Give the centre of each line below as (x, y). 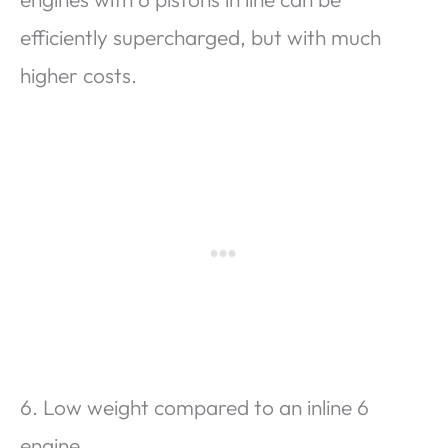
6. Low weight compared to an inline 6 (194, 406)
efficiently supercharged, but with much (200, 36)
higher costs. (78, 74)
